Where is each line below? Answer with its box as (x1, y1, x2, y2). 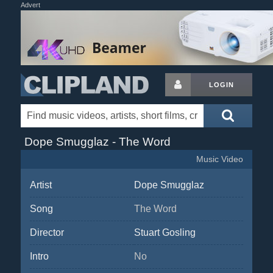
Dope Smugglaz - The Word (24, 135, 171, 148)
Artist (29, 180, 52, 190)
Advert (20, 1, 40, 9)
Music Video (196, 155, 244, 164)
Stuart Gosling (133, 227, 196, 238)
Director (29, 227, 64, 238)
